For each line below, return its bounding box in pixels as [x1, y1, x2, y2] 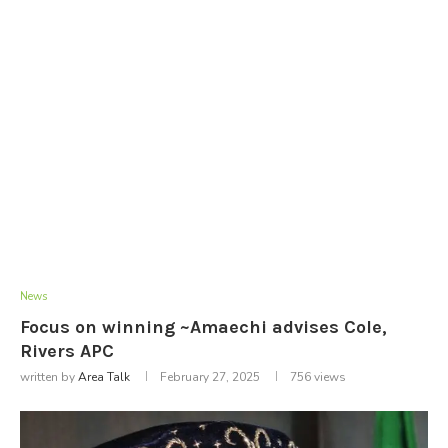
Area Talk [78, 368, 130, 385]
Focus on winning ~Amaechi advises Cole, [20, 315, 387, 338]
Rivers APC [20, 339, 114, 362]
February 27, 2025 [160, 368, 260, 385]
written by [20, 368, 78, 385]
